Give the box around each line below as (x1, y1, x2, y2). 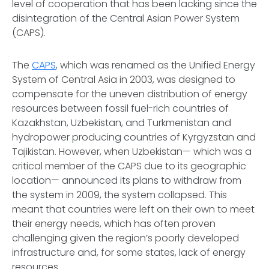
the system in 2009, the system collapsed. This (12, 188, 227, 202)
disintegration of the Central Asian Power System (12, 11, 240, 25)
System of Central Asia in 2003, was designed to (12, 73, 235, 86)
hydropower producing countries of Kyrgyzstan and (12, 130, 256, 144)
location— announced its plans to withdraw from (12, 174, 241, 187)
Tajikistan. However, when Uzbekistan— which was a (12, 145, 252, 159)
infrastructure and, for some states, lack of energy (12, 246, 246, 259)
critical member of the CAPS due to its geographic (12, 159, 246, 173)
